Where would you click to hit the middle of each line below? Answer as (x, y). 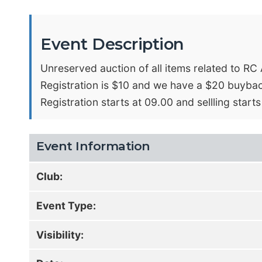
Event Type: (66, 205)
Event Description (112, 44)
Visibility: (60, 235)
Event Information (93, 146)
